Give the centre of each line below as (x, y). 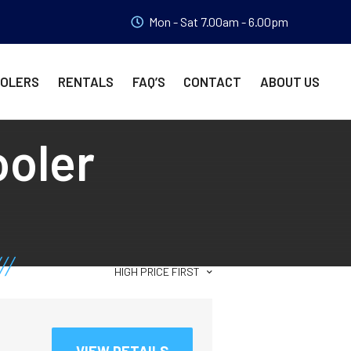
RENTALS (85, 82)
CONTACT (213, 82)
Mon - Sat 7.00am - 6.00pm (219, 22)
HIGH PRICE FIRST (157, 272)
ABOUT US (290, 82)
